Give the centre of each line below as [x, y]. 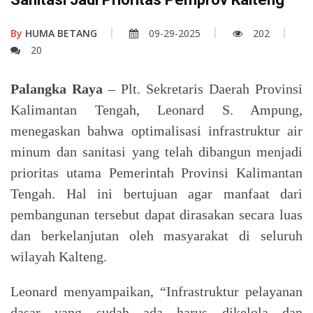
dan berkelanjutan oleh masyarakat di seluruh [156, 235]
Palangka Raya [59, 88]
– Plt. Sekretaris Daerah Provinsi [205, 88]
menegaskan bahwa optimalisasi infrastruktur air [156, 130]
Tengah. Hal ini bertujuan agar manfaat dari [156, 193]
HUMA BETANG [60, 33]
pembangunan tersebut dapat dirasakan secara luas [156, 214]
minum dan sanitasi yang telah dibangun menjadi [156, 151]
